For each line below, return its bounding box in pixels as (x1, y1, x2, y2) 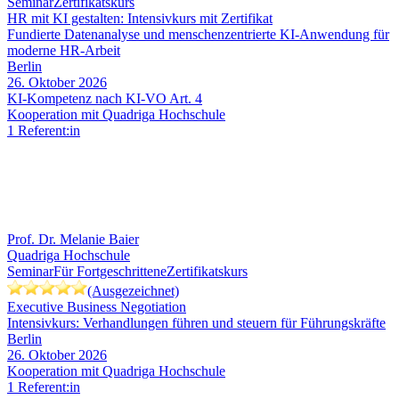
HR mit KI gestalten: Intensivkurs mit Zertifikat (7, 11, 273, 27)
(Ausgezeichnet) (87, 283, 179, 299)
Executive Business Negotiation (7, 299, 186, 315)
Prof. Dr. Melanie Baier (7, 232, 139, 248)
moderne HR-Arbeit (7, 43, 120, 59)
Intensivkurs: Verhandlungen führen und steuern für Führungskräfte (7, 315, 386, 331)
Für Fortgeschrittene (53, 264, 167, 280)
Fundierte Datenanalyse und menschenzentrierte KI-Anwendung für (7, 27, 389, 43)
